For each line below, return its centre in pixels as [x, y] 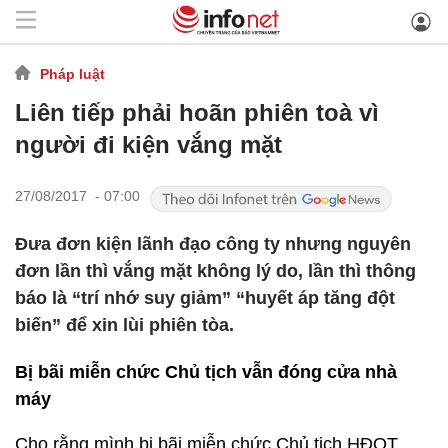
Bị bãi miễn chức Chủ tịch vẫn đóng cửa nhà [206, 372]
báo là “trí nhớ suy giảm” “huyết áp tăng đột [205, 298]
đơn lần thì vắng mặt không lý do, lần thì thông [215, 271]
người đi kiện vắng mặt [148, 144]
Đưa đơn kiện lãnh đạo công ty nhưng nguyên [213, 244]
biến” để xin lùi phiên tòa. [124, 325]
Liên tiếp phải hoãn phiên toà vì [197, 112]
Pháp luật [72, 73]
